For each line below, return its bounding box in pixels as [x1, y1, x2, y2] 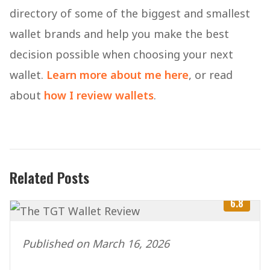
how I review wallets [44, 87, 154, 102]
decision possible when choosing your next [10, 46, 233, 61]
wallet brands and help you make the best [10, 26, 229, 41]
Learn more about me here [46, 67, 189, 82]
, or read [189, 67, 233, 82]
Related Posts [10, 166, 89, 188]
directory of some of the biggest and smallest [10, 5, 250, 20]
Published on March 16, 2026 [22, 236, 169, 251]
